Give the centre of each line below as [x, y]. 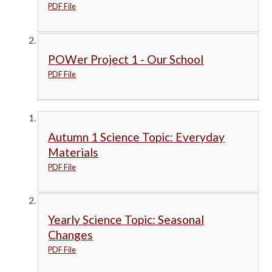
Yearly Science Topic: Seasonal [126, 220]
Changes [71, 235]
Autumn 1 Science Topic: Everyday [137, 137]
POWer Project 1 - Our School [126, 59]
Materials [73, 152]
